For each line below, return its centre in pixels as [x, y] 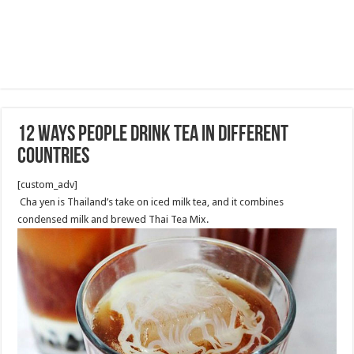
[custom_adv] [48, 185]
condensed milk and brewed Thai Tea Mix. [113, 219]
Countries [54, 157]
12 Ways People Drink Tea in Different [153, 135]
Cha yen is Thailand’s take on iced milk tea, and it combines [151, 202]
